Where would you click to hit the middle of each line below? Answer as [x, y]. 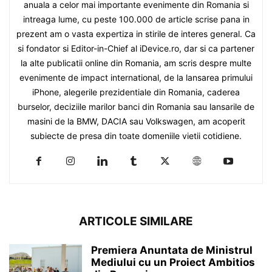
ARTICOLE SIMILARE [136, 221]
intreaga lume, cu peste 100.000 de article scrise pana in [136, 19]
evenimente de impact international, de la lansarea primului [136, 77]
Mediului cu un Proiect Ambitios [173, 262]
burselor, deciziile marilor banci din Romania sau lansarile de [136, 107]
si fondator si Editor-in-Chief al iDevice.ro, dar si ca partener [136, 48]
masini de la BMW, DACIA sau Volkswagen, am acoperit [136, 121]
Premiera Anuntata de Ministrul [172, 250]
